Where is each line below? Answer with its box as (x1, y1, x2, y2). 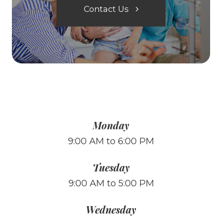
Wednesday (86, 203, 136, 217)
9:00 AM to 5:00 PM (68, 178, 154, 189)
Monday (93, 118, 129, 132)
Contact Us (83, 3, 128, 14)
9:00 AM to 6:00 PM (68, 136, 154, 147)
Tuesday (92, 161, 130, 174)
